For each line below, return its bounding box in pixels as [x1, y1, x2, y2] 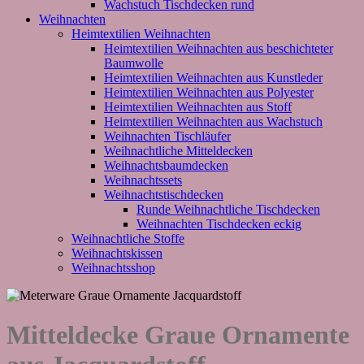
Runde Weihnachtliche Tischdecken [136, 201, 320, 216]
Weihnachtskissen [71, 245, 162, 260]
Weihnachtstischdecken [104, 187, 223, 201]
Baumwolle [104, 55, 163, 70]
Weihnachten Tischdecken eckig [136, 216, 301, 231]
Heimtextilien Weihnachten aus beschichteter [104, 41, 333, 55]
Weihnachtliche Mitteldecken [104, 143, 253, 158]
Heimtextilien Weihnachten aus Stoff [104, 99, 292, 114]
